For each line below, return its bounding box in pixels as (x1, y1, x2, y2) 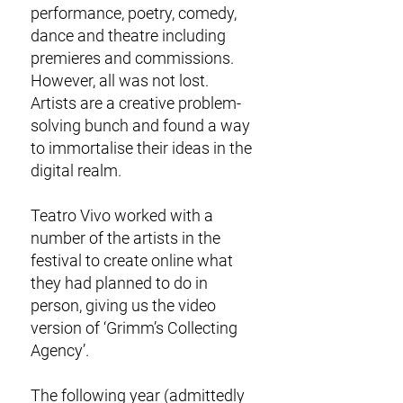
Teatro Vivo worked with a (31, 206, 213, 225)
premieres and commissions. (31, 49, 234, 67)
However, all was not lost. (31, 71, 209, 90)
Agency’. (31, 341, 89, 360)
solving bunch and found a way (31, 116, 250, 135)
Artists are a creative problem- (31, 94, 241, 112)
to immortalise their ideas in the (31, 139, 252, 157)
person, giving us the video (31, 296, 216, 315)
